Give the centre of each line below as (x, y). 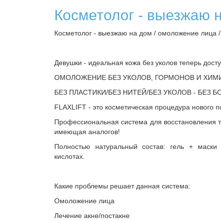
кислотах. (70, 156)
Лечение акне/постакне (92, 216)
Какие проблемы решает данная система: (122, 186)
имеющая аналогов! (87, 132)
